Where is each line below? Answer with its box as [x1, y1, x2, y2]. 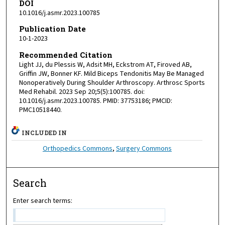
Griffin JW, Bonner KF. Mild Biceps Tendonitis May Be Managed [19, 69, 204, 79]
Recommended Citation [19, 50, 113, 60]
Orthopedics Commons [42, 143, 113, 154]
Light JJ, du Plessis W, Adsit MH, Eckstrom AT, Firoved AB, [19, 60, 192, 70]
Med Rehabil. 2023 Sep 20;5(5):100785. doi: [19, 87, 145, 97]
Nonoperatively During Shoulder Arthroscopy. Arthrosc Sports [19, 78, 205, 88]
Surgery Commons [116, 143, 172, 154]
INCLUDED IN [22, 128, 67, 137]
